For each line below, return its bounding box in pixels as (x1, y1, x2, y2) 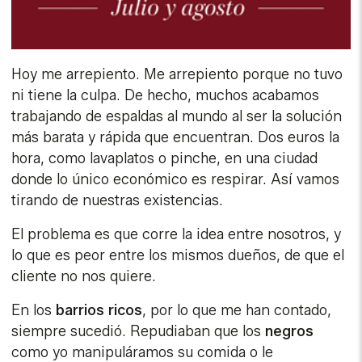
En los (11, 301, 53, 319)
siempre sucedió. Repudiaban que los (11, 322, 266, 340)
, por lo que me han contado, (142, 301, 332, 319)
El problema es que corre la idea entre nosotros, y (11, 225, 342, 243)
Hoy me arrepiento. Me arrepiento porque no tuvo (11, 65, 343, 83)
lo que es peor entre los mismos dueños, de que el (11, 246, 345, 264)
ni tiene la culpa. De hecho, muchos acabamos (11, 86, 320, 104)
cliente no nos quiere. (11, 267, 157, 285)
